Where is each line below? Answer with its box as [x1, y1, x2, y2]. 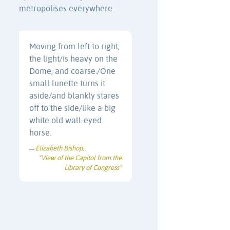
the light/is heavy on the [29, 55, 118, 64]
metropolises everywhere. [19, 5, 114, 13]
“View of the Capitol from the [39, 155, 122, 162]
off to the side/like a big [29, 104, 116, 113]
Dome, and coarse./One [29, 67, 116, 76]
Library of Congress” [64, 165, 122, 171]
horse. [29, 129, 51, 138]
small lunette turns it [29, 80, 105, 88]
